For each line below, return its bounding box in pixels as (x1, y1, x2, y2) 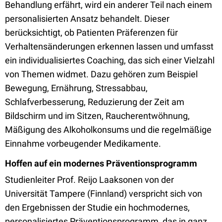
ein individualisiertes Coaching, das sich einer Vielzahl (5, 55, 215, 65)
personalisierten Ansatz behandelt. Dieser (5, 13, 169, 24)
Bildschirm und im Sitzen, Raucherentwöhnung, (5, 111, 190, 121)
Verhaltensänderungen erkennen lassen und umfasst (5, 41, 214, 52)
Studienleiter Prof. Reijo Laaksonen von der (5, 174, 174, 185)
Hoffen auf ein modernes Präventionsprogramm (5, 158, 197, 168)
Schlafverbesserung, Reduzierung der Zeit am (5, 97, 184, 107)
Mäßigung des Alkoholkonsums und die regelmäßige (5, 124, 212, 135)
